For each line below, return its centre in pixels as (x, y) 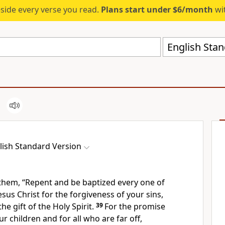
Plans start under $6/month (157, 10)
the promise (142, 206)
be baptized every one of (118, 182)
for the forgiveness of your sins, (102, 194)
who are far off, (113, 218)
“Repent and (46, 182)
